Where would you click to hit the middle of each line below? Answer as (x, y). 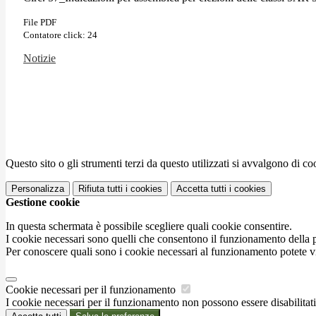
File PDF (40, 22)
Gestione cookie (43, 202)
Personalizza (38, 188)
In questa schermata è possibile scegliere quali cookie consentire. (149, 226)
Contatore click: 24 (60, 35)
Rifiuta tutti (101, 188)
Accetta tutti (201, 188)
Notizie (39, 58)
